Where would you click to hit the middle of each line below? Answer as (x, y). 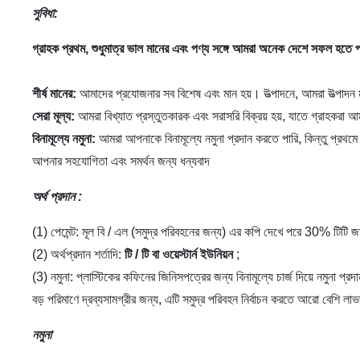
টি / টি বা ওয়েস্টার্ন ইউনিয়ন (179, 254)
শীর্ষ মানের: (54, 94)
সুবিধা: (45, 13)
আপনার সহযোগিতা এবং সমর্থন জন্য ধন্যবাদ (121, 161)
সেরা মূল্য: (53, 116)
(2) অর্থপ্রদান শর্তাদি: (78, 254)
